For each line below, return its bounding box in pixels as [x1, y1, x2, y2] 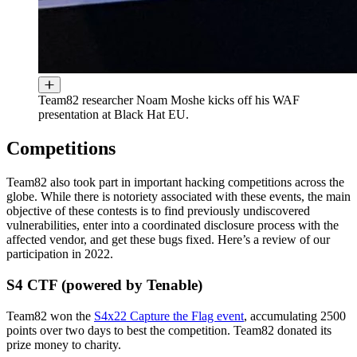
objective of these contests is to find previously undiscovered [6, 204, 310, 218]
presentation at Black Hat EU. [38, 108, 189, 122]
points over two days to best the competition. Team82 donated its [6, 323, 331, 337]
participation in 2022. [6, 247, 116, 261]
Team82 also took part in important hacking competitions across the [6, 175, 344, 190]
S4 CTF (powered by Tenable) [6, 276, 202, 293]
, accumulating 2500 [244, 308, 346, 323]
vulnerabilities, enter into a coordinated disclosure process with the [6, 218, 339, 233]
